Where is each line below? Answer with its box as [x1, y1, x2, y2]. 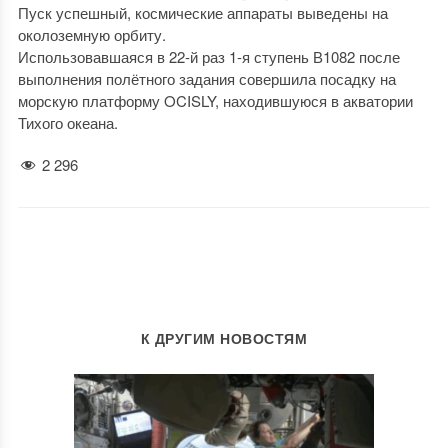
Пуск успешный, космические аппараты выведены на [17, 2, 388, 23]
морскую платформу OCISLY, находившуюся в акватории [17, 90, 413, 111]
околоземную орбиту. [17, 24, 166, 45]
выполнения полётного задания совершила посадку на [17, 68, 396, 89]
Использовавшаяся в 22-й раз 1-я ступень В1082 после [17, 46, 400, 67]
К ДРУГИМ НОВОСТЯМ [140, 328, 308, 349]
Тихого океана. [17, 112, 118, 133]
